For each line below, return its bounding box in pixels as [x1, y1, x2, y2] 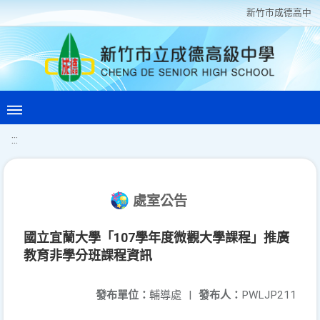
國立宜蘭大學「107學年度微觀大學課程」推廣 [24, 230, 289, 245]
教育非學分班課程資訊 [24, 248, 152, 263]
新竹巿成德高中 [246, 7, 311, 18]
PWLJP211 [241, 289, 296, 301]
